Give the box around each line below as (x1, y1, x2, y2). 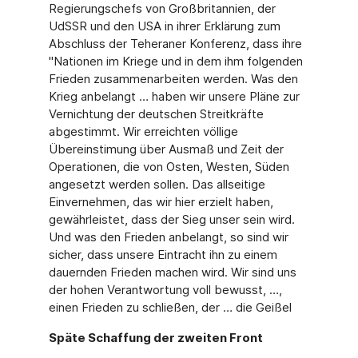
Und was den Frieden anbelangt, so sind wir (48, 229, 288, 245)
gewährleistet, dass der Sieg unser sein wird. (48, 212, 295, 227)
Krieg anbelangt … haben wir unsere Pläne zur (48, 89, 300, 104)
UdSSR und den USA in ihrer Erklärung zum (48, 18, 280, 34)
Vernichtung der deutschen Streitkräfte (48, 106, 264, 121)
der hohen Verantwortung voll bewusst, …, (48, 282, 282, 297)
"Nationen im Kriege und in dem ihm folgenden (48, 54, 303, 69)
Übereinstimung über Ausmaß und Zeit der (48, 141, 284, 157)
